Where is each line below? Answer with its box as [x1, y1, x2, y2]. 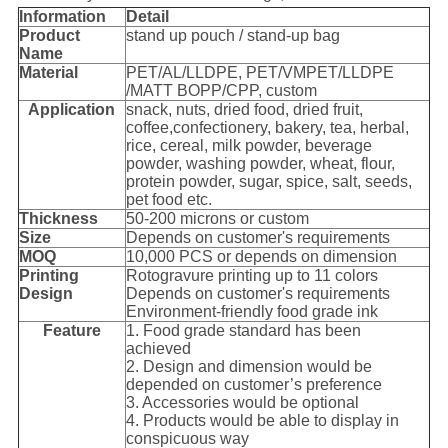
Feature [42, 322, 101, 340]
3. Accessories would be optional [125, 394, 359, 412]
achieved [125, 340, 191, 358]
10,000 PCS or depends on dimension [125, 248, 397, 266]
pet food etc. [125, 191, 212, 209]
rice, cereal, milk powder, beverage [125, 137, 372, 155]
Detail [125, 8, 169, 26]
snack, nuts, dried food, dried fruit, [125, 101, 363, 119]
